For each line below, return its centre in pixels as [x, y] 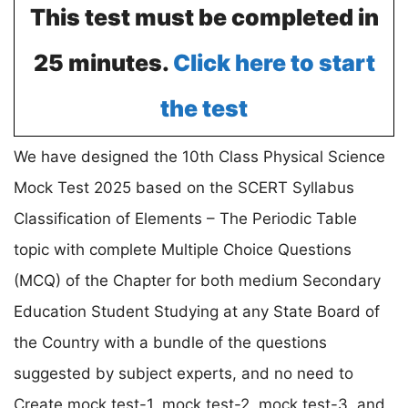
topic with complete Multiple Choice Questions [183, 249]
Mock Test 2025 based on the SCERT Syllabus [184, 187]
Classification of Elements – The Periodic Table [185, 218]
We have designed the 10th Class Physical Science [199, 156]
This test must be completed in [204, 17]
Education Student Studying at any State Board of [197, 311]
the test [204, 108]
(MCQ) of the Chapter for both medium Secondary [197, 280]
